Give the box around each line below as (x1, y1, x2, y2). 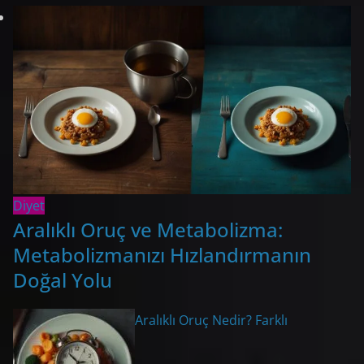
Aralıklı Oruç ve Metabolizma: (13, 215, 283, 243)
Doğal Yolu (13, 266, 112, 293)
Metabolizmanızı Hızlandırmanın (13, 240, 311, 268)
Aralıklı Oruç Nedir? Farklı (135, 310, 288, 329)
